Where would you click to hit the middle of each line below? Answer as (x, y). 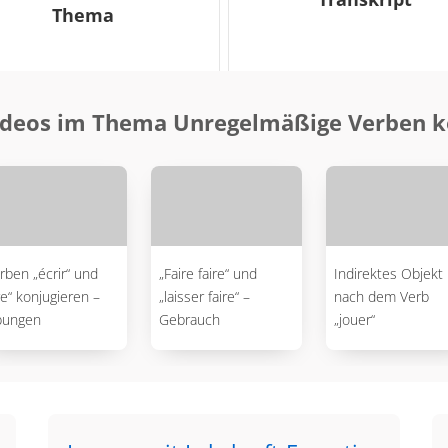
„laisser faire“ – (204, 296)
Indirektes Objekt (388, 273)
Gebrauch (189, 319)
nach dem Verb (381, 296)
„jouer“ (354, 319)
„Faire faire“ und (207, 273)
